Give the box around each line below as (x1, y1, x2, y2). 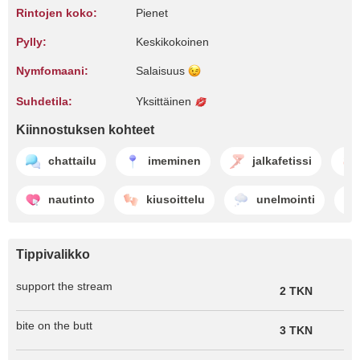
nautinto (48, 193, 95, 207)
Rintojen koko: (16, 6, 97, 19)
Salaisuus (136, 64, 188, 77)
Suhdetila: (16, 95, 72, 108)
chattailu (48, 154, 96, 168)
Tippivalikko (16, 247, 90, 261)
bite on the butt (16, 318, 92, 332)
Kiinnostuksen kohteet (16, 122, 154, 137)
